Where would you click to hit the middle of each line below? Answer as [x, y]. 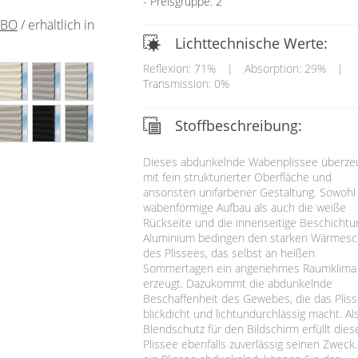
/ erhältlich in [56, 25]
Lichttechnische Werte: [251, 43]
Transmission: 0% [186, 83]
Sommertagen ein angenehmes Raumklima [249, 268]
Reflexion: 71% [179, 68]
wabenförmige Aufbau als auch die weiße [244, 207]
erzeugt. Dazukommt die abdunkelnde [237, 283]
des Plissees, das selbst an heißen [229, 253]
